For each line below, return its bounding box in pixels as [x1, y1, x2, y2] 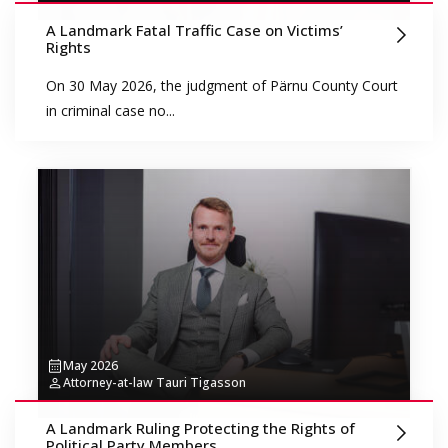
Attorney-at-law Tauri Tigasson [62, 374, 246, 392]
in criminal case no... [45, 101, 175, 121]
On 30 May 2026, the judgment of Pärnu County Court [45, 76, 398, 96]
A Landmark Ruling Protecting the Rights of [45, 417, 355, 438]
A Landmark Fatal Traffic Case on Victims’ [45, 19, 343, 40]
